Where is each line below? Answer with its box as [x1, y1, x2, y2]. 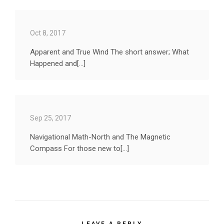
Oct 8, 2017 [30, 28, 65, 37]
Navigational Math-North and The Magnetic [30, 132, 170, 141]
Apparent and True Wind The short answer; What [30, 47, 189, 56]
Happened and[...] [30, 58, 85, 68]
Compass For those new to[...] [30, 143, 129, 153]
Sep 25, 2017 [30, 113, 71, 122]
